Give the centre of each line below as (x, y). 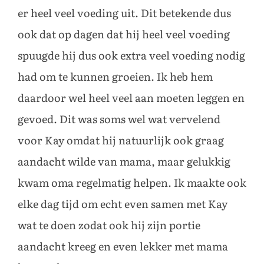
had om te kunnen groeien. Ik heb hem (115, 77)
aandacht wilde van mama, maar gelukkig (124, 162)
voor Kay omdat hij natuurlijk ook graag (121, 141)
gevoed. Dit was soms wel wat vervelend (119, 120)
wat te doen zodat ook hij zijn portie (109, 226)
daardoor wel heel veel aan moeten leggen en (131, 99)
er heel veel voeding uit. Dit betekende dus (124, 14)
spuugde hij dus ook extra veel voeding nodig (131, 56)
